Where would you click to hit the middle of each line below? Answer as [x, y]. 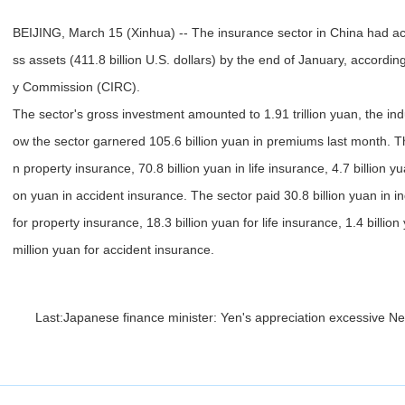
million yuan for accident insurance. [113, 250]
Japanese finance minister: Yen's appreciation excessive [224, 317]
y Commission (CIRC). [76, 87]
